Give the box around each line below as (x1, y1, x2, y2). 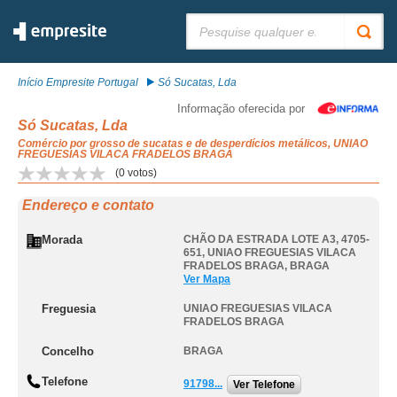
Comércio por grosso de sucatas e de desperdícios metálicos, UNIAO (18, 137, 368, 150)
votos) (125, 167, 157, 179)
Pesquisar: (186, 13, 237, 26)
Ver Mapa (183, 273, 230, 285)
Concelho (42, 345, 94, 358)
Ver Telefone (233, 378, 295, 391)
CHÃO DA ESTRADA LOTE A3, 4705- (183, 233, 370, 245)
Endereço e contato (22, 198, 154, 213)
